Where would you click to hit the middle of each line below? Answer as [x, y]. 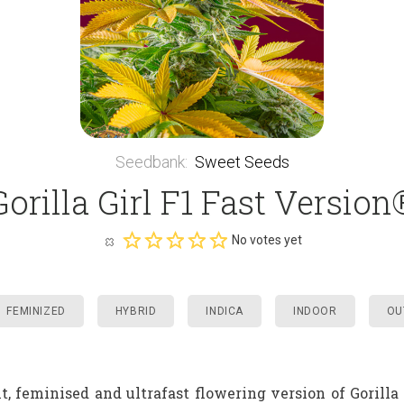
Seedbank [150, 161]
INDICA [225, 311]
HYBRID [136, 311]
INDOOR [315, 311]
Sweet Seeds [242, 161]
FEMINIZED [36, 311]
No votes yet [267, 239]
